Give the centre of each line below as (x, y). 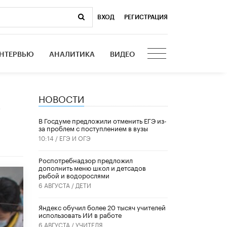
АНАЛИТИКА (72, 54)
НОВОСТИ (61, 98)
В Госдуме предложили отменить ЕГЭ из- (103, 120)
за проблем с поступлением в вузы (93, 128)
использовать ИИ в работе (80, 215)
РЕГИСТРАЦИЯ (146, 17)
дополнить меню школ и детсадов (92, 167)
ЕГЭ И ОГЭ (75, 138)
